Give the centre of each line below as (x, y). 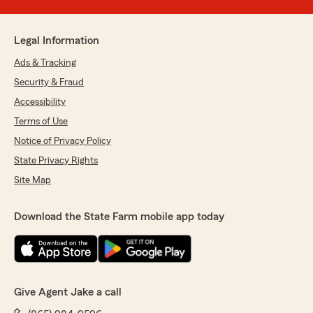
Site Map (32, 181)
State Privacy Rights (56, 161)
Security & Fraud (49, 83)
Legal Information (57, 41)
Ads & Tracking (45, 63)
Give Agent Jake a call (68, 292)
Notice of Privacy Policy (63, 141)
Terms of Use (41, 122)
